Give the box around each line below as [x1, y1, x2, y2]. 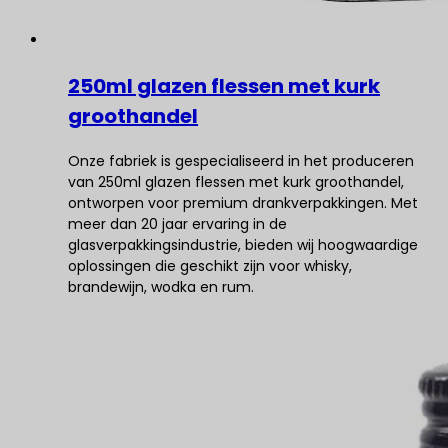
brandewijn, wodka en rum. [68, 277, 254, 297]
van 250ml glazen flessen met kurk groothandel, [68, 172, 404, 192]
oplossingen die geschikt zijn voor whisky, [68, 256, 352, 276]
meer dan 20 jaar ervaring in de [68, 214, 287, 234]
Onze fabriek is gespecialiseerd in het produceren [68, 151, 414, 171]
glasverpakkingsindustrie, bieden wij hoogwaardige [68, 235, 418, 255]
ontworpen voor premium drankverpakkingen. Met [68, 193, 418, 213]
